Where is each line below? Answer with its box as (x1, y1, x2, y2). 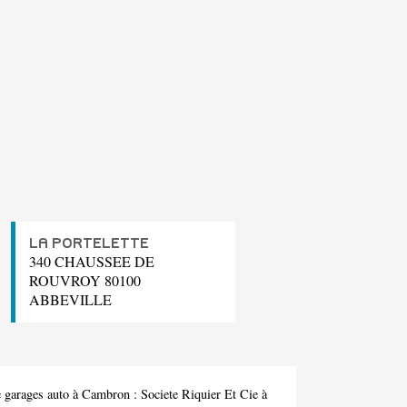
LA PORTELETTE (29, 236, 149, 252)
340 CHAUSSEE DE (29, 252, 154, 272)
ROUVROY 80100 (29, 271, 141, 291)
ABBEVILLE (29, 290, 112, 310)
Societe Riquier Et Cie (141, 385, 258, 403)
